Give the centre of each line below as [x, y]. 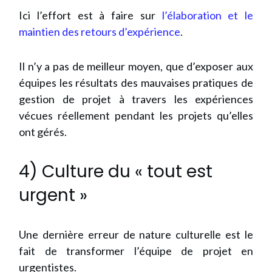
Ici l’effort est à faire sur [90, 15]
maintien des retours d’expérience [100, 32]
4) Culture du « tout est [116, 172]
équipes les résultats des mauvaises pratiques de [136, 83]
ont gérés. [43, 132]
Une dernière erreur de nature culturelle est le [136, 234]
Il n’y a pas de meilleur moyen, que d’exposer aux [136, 66]
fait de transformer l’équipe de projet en [136, 251]
